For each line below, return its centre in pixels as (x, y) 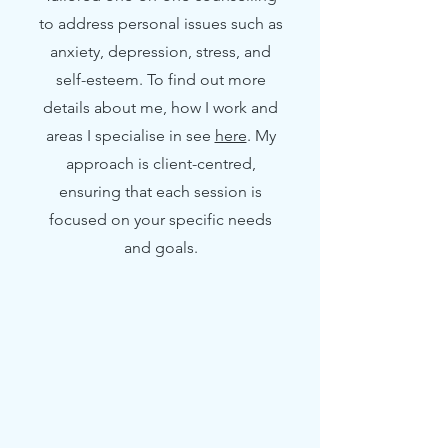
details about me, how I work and (160, 107)
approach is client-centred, (160, 163)
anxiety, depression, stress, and (160, 51)
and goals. (160, 247)
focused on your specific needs (160, 219)
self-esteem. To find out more (160, 79)
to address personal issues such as (160, 23)
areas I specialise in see (130, 135)
